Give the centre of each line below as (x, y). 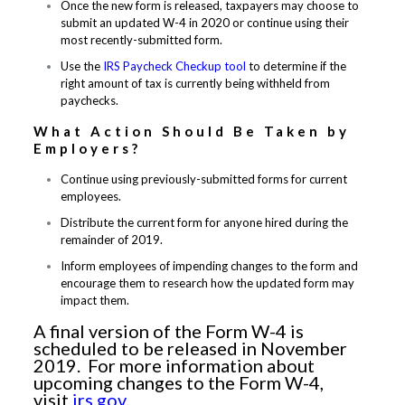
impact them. (94, 300)
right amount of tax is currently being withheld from (195, 83)
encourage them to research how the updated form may (207, 283)
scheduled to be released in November (190, 348)
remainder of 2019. (111, 240)
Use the (80, 66)
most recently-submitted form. (141, 40)
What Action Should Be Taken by (191, 131)
